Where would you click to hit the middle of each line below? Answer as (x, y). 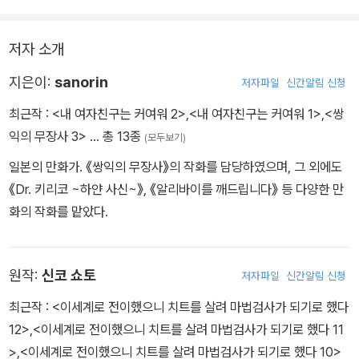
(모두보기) (165, 137)
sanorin (81, 82)
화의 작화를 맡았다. (58, 211)
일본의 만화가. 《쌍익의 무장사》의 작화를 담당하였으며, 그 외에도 (175, 166)
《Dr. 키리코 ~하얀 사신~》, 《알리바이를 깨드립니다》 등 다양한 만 (176, 189)
